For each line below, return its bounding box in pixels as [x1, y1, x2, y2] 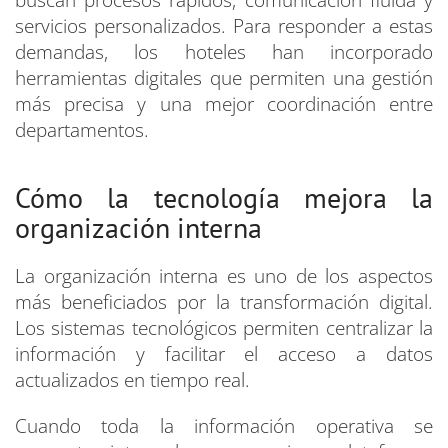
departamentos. [15, 117, 149, 144]
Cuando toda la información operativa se [15, 413, 433, 440]
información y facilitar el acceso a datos [15, 341, 433, 368]
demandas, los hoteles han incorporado [15, 39, 433, 66]
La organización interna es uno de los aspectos [15, 263, 433, 290]
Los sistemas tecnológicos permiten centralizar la [15, 315, 433, 342]
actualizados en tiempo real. [15, 367, 250, 394]
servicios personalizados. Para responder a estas [15, 13, 433, 40]
